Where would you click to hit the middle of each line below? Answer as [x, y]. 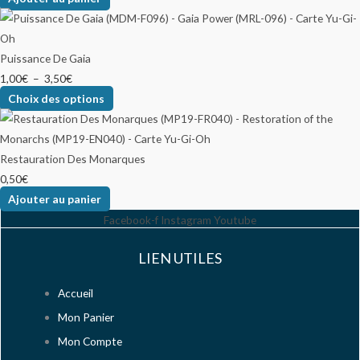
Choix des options [57, 98]
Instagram [186, 219]
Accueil [76, 292]
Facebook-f [131, 219]
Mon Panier [86, 317]
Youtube [235, 219]
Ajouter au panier [55, 198]
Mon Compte [90, 341]
